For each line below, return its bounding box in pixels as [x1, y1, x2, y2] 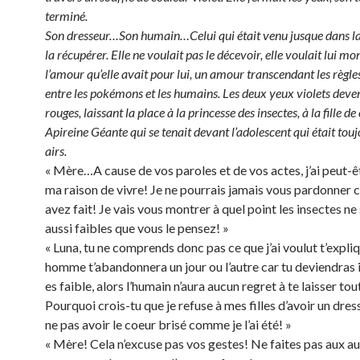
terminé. [45, 8, 88, 23]
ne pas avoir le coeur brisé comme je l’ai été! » [45, 317, 292, 332]
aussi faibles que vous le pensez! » [45, 220, 229, 235]
